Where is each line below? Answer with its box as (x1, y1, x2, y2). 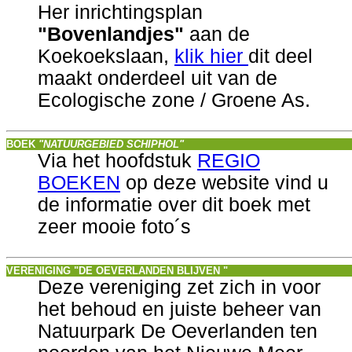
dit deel (248, 46, 313, 67)
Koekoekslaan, (38, 46, 174, 67)
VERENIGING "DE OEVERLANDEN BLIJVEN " (6, 265, 228, 277)
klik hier (174, 46, 248, 67)
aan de (184, 24, 250, 45)
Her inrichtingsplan (38, 2, 203, 23)
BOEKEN (38, 172, 120, 193)
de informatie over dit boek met (38, 194, 310, 215)
